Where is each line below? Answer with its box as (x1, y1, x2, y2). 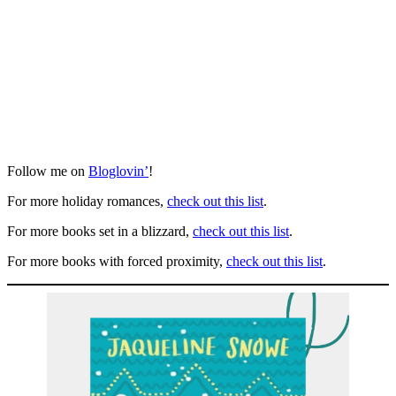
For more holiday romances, (7, 193, 167, 209)
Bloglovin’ (88, 163, 148, 179)
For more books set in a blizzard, (7, 223, 193, 239)
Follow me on (7, 163, 88, 179)
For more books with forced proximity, (7, 253, 226, 269)
